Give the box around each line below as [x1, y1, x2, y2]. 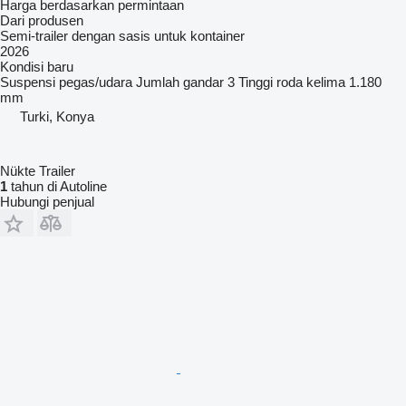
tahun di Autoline [7, 178, 107, 194]
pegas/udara [59, 73, 132, 90]
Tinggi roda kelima [238, 73, 345, 90]
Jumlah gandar [136, 73, 224, 90]
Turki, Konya [20, 108, 94, 124]
